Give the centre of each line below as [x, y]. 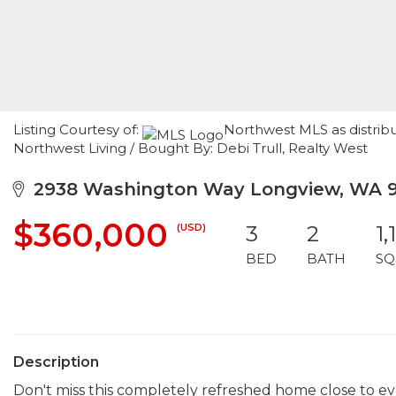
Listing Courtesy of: [78, 129]
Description [56, 362]
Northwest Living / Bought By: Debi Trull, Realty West [190, 148]
